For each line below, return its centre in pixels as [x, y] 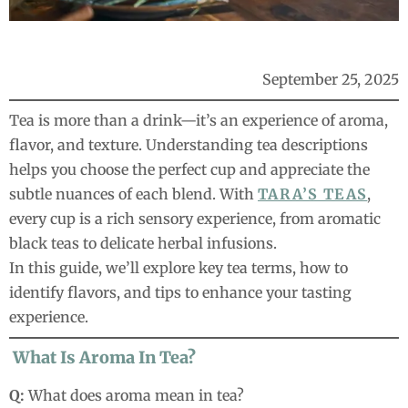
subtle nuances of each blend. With [133, 194]
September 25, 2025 [331, 80]
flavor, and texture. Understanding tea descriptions [189, 145]
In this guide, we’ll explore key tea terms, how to [178, 268]
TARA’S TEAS [313, 194]
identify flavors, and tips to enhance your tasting [180, 293]
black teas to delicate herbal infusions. [143, 244]
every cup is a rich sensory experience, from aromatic [195, 219]
